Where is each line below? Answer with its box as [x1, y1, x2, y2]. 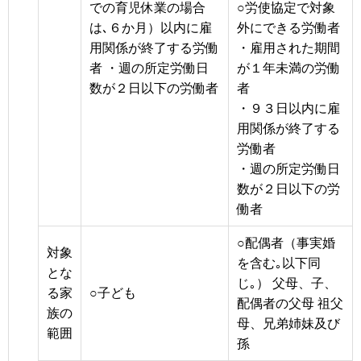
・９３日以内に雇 [237, 101, 340, 115]
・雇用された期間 [237, 40, 340, 55]
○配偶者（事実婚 [237, 235, 335, 250]
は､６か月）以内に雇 [89, 20, 212, 35]
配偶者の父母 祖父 [237, 296, 343, 310]
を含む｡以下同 [237, 255, 321, 270]
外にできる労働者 [237, 20, 340, 35]
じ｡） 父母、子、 [237, 276, 337, 290]
